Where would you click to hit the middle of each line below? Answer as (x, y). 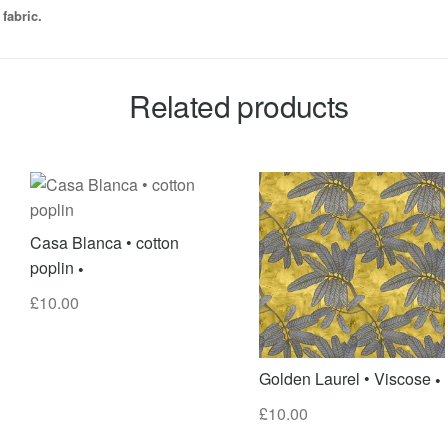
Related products (239, 105)
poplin (51, 267)
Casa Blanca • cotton (104, 242)
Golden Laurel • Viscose (345, 378)
